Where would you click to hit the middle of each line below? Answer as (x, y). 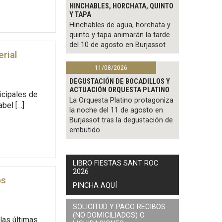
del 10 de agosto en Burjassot (118, 45)
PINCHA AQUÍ (95, 185)
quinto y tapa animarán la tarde (120, 35)
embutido (85, 130)
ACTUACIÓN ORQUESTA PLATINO (120, 90)
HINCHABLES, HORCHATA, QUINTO (122, 6)
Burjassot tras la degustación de (121, 120)
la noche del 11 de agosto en (116, 110)
